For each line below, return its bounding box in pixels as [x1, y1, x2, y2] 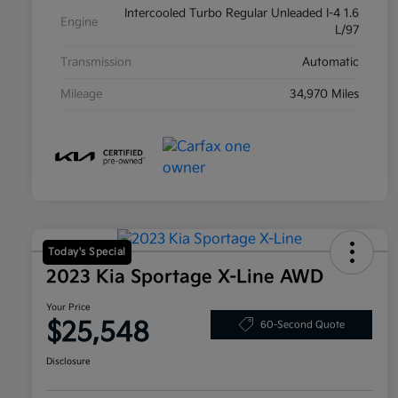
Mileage [60, 87, 102, 102]
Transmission [60, 55, 131, 70]
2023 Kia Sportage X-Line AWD [46, 267, 323, 289]
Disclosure [46, 356, 91, 368]
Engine [60, 14, 98, 29]
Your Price [46, 302, 91, 314]
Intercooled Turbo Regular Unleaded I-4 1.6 [124, 6, 359, 21]
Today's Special [48, 246, 126, 259]
